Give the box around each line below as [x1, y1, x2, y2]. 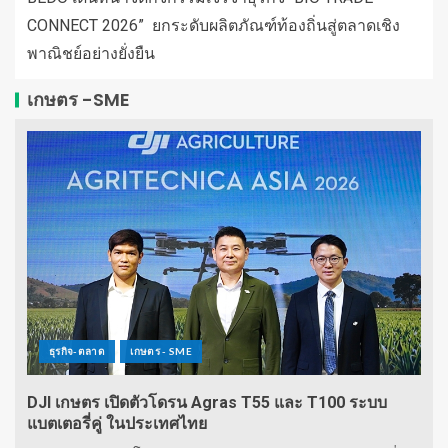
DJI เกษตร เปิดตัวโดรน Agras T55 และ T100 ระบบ [27, 393, 387, 413]
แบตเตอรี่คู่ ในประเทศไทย [27, 414, 207, 434]
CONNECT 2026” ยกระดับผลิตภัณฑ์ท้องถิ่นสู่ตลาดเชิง [27, 16, 400, 36]
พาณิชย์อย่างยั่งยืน [27, 44, 155, 64]
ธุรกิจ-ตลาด [49, 345, 106, 358]
